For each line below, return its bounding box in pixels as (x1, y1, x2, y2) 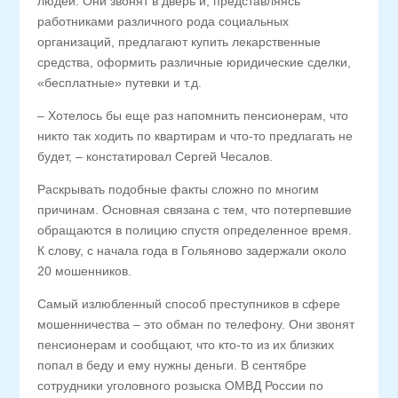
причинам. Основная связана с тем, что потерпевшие (37, 203, 353, 217)
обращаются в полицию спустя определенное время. (37, 223, 353, 237)
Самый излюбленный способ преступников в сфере (37, 297, 341, 311)
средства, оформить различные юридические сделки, (37, 55, 352, 69)
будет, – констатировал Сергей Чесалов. (37, 149, 274, 163)
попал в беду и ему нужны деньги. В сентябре (37, 358, 307, 372)
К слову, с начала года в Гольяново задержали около (37, 243, 347, 258)
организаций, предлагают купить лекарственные (37, 35, 322, 49)
